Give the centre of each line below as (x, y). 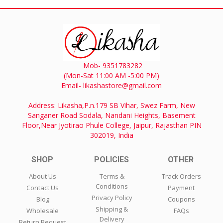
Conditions (112, 186)
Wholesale (43, 210)
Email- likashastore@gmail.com (111, 85)
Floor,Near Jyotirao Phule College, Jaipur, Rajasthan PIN (111, 125)
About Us (43, 176)
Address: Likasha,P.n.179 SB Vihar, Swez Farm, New (111, 105)
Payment (181, 187)
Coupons (181, 199)
